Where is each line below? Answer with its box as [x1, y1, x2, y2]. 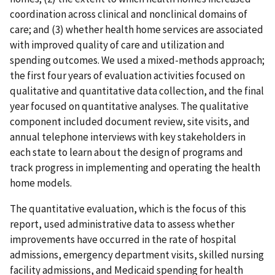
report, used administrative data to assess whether [10, 217, 234, 231]
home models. [10, 176, 72, 190]
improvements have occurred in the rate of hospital [10, 232, 236, 246]
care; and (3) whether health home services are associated [10, 22, 263, 36]
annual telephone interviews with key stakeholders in [10, 130, 246, 144]
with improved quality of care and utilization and [10, 37, 225, 52]
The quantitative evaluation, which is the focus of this [10, 201, 246, 215]
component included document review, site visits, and [10, 114, 250, 128]
